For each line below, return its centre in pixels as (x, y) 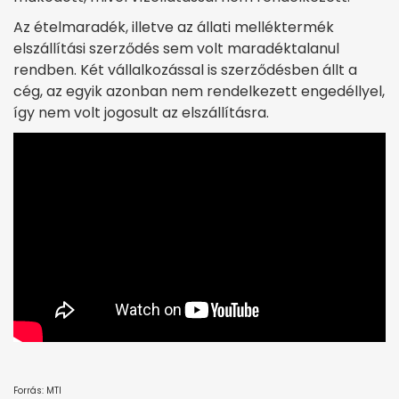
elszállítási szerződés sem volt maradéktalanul (176, 48)
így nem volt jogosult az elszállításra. (141, 112)
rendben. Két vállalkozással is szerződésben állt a (185, 69)
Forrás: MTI (37, 390)
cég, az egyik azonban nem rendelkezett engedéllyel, (199, 91)
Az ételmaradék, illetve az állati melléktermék (174, 27)
